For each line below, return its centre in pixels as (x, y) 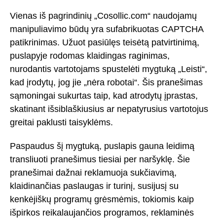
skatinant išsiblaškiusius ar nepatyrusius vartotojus (109, 109)
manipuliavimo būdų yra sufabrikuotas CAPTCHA (107, 29)
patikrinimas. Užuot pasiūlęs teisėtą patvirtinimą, (105, 42)
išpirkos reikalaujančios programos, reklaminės (102, 213)
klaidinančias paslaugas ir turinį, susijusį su (94, 186)
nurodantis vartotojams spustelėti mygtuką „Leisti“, (109, 69)
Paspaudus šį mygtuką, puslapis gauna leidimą (102, 146)
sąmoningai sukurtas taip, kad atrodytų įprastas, (104, 95)
